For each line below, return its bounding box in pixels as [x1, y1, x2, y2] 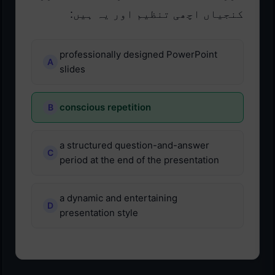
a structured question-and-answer [60, 139, 209, 152]
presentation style [60, 207, 138, 219]
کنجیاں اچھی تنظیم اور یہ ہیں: [70, 8, 244, 21]
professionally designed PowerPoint [60, 48, 217, 61]
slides [60, 63, 85, 76]
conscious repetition [60, 101, 151, 114]
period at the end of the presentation [60, 154, 219, 166]
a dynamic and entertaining [60, 192, 177, 204]
